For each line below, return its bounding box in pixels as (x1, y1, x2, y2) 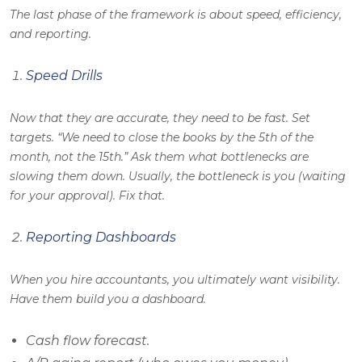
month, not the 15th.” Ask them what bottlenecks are (10, 149, 309, 165)
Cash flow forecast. (26, 333, 149, 349)
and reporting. (10, 27, 91, 42)
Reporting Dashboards (26, 229, 176, 246)
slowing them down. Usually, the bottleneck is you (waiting (10, 169, 346, 184)
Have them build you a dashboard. (10, 292, 206, 307)
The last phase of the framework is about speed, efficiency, (10, 7, 342, 23)
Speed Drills (26, 68, 103, 84)
